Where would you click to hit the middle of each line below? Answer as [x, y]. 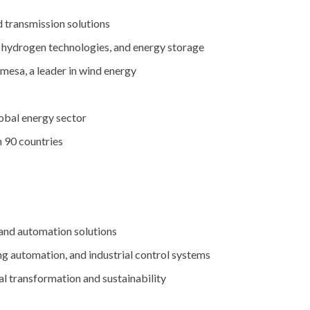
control [153, 255]
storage [186, 47]
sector [71, 118]
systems [191, 255]
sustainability [134, 278]
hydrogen [25, 47]
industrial [112, 255]
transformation [46, 278]
